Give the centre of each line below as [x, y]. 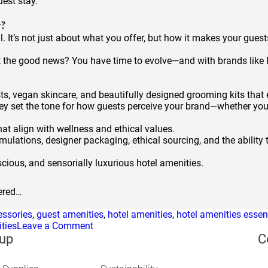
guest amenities [70, 214]
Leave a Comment [55, 226]
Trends [107, 259]
